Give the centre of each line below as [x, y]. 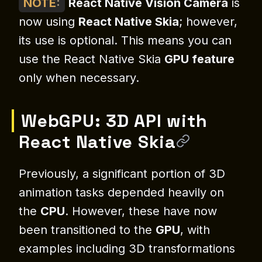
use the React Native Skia [92, 59]
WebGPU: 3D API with [114, 121]
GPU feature [199, 59]
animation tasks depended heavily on [121, 193]
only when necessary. [79, 78]
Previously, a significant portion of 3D [122, 174]
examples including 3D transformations [127, 249]
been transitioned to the [87, 230]
